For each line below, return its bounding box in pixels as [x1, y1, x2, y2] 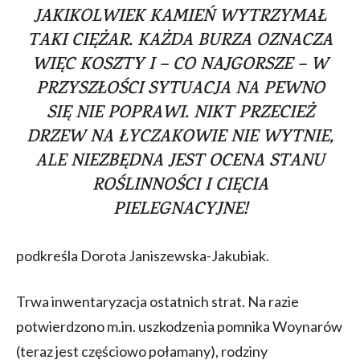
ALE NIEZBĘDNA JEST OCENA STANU [35, 148, 325, 176]
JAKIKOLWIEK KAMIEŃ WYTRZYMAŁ [34, 3, 326, 31]
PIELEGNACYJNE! [112, 196, 247, 224]
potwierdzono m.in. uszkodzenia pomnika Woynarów [16, 317, 342, 335]
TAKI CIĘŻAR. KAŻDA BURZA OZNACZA [27, 27, 333, 55]
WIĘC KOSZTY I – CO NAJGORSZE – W [32, 51, 328, 80]
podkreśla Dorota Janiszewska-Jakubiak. [16, 246, 272, 264]
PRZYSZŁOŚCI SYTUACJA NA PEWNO [35, 76, 325, 104]
